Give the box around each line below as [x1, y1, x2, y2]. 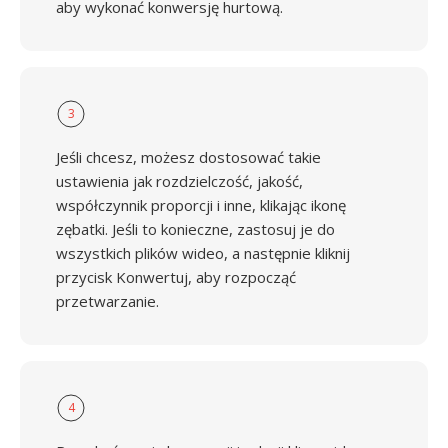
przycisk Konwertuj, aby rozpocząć [56, 267, 296, 287]
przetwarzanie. [56, 291, 159, 311]
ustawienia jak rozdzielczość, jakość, [56, 171, 303, 191]
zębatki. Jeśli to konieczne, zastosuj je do [56, 219, 335, 239]
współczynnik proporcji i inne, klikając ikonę [56, 195, 346, 215]
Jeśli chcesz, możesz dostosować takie [56, 147, 321, 167]
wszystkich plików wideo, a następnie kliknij [56, 243, 350, 263]
